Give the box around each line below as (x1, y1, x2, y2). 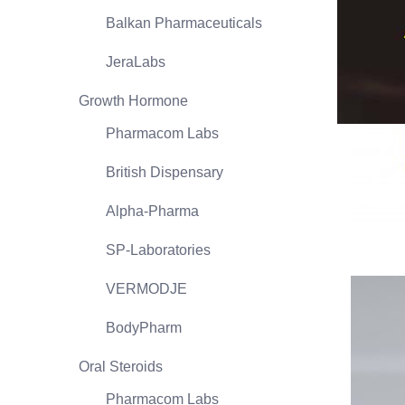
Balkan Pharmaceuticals (106, 15, 262, 31)
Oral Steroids (79, 359, 163, 374)
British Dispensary (106, 165, 223, 180)
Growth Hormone (79, 93, 188, 108)
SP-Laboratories (106, 242, 211, 258)
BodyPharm (106, 320, 182, 335)
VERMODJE (106, 281, 187, 297)
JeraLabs (106, 54, 165, 70)
